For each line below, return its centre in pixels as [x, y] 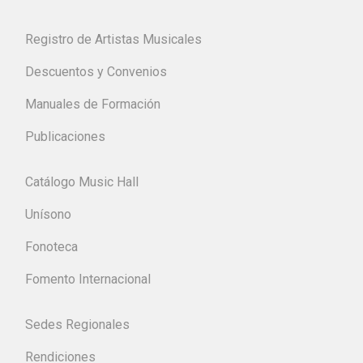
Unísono [48, 214]
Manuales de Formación [93, 104]
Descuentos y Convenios [96, 71]
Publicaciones [65, 136]
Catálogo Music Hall [82, 181]
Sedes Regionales [77, 324]
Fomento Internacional [88, 279]
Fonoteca [51, 246]
